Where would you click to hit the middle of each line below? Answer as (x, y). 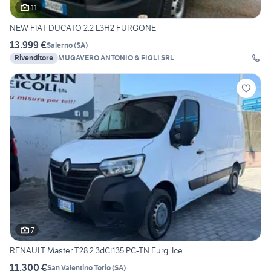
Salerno (60, 45)
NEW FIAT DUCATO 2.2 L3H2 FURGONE (83, 28)
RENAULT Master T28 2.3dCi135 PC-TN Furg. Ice (96, 251)
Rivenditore (34, 58)
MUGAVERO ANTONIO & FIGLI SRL (116, 58)
